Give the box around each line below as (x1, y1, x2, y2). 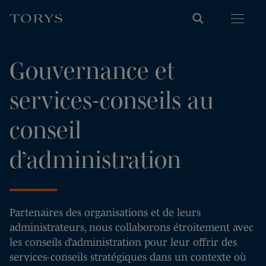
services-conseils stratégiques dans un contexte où (9, 251, 246, 263)
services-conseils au (9, 87, 214, 113)
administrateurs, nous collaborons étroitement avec (9, 221, 254, 233)
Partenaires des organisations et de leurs (9, 207, 201, 218)
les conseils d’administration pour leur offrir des (9, 236, 237, 248)
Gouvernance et (9, 57, 175, 84)
